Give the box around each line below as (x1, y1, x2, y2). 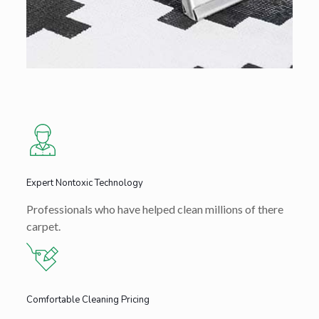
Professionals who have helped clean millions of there (26, 202, 283, 216)
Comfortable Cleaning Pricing (26, 293, 150, 307)
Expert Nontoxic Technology (26, 177, 143, 190)
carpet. (26, 219, 61, 234)
